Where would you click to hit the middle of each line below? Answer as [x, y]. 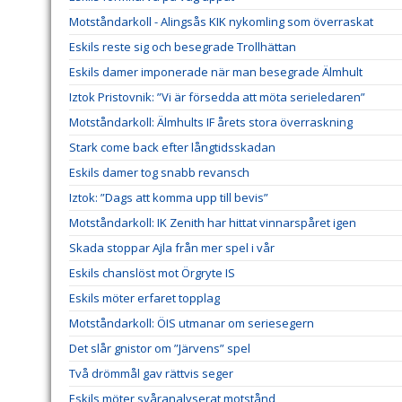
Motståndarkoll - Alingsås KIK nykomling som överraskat [221, 22]
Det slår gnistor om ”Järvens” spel [160, 349]
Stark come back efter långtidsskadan [172, 148]
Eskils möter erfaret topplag [144, 298]
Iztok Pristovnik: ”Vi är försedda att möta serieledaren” [217, 97]
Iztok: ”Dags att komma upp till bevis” [169, 198]
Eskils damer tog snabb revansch [159, 173]
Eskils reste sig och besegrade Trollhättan [183, 47]
